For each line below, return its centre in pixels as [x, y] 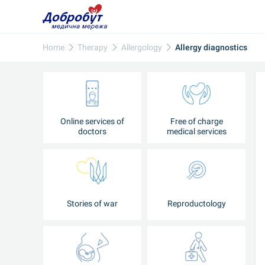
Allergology [141, 47]
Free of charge [196, 121]
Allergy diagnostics [211, 47]
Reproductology [196, 203]
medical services [196, 131]
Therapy [93, 47]
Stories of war [92, 203]
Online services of [92, 121]
